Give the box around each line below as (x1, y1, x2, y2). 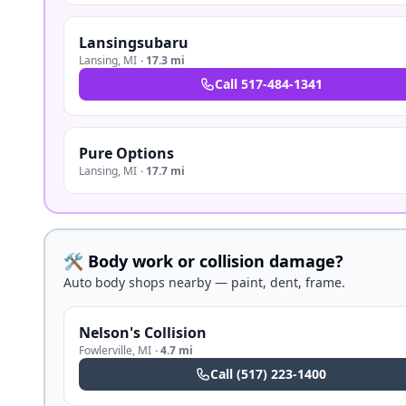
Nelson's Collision (79, 323, 207, 343)
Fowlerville (79, 343, 132, 358)
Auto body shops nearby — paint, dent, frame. (63, 274, 345, 291)
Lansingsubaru (79, 33, 188, 53)
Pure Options (79, 143, 174, 163)
